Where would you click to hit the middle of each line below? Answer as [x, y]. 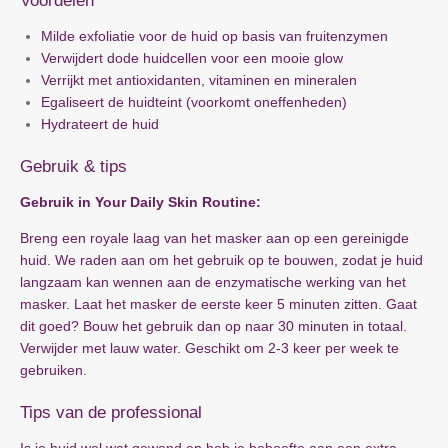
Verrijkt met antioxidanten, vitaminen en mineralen [199, 80]
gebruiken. [53, 370]
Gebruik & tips [73, 166]
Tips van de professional [111, 412]
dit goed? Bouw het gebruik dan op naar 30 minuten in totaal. [213, 326]
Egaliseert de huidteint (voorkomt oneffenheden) [194, 102]
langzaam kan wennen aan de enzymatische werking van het [213, 282]
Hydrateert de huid [102, 124]
